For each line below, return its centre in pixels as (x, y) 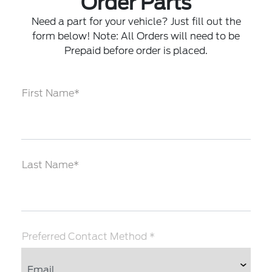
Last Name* (51, 165)
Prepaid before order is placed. (136, 51)
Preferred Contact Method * (89, 236)
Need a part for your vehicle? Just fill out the (136, 22)
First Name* (51, 93)
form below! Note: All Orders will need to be (136, 36)
